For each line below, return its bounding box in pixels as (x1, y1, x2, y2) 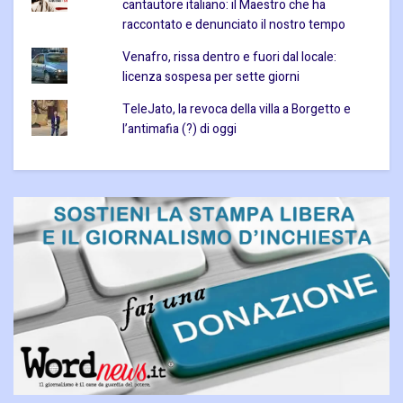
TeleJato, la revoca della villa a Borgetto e (121, 100, 351, 120)
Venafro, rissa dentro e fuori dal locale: (121, 48, 336, 67)
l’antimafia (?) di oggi (121, 120, 237, 139)
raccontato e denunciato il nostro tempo (121, 15, 345, 35)
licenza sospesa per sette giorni (121, 67, 300, 87)
